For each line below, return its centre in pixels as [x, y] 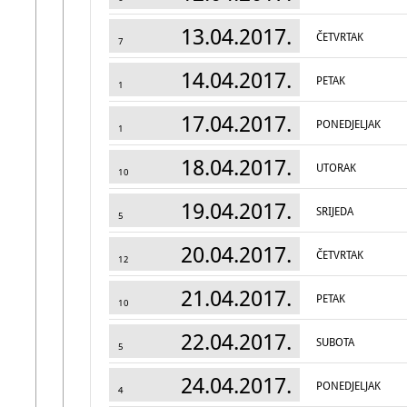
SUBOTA [335, 342]
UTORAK [336, 168]
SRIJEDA [335, 212]
